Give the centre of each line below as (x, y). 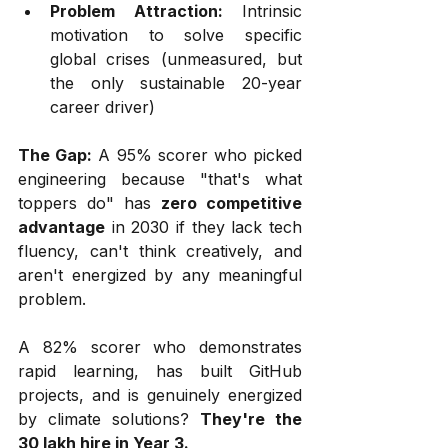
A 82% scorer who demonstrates (160, 346)
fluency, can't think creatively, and (160, 250)
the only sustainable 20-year (176, 82)
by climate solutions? (109, 418)
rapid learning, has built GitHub (160, 370)
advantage (61, 226)
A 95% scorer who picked (197, 154)
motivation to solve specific (176, 34)
